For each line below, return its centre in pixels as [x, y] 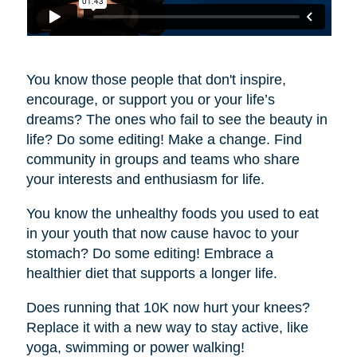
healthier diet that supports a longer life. [151, 274]
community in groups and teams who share [163, 160]
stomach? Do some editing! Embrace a [149, 254]
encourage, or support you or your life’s [150, 100]
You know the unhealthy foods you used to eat [172, 214]
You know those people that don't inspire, [156, 80]
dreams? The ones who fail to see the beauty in [177, 120]
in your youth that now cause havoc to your [162, 234]
